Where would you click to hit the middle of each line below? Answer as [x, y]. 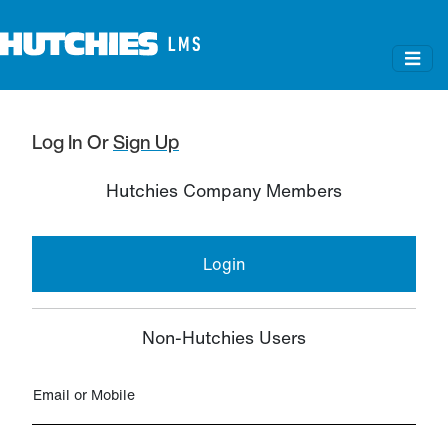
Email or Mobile [84, 395]
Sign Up [146, 142]
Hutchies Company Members [224, 191]
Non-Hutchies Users [224, 338]
